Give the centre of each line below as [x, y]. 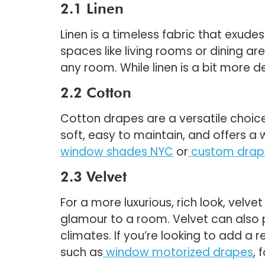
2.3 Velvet [93, 177]
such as [82, 253]
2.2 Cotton [96, 92]
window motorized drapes [180, 253]
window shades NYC [117, 151]
